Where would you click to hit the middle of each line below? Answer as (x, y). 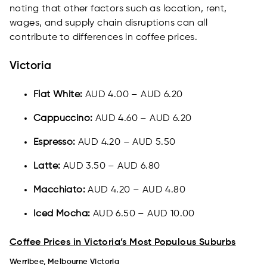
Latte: (47, 167)
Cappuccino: (63, 119)
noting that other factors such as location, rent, (118, 9)
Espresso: (55, 143)
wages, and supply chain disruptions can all (109, 24)
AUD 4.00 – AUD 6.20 (133, 95)
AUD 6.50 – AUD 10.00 (142, 214)
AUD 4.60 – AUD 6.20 (142, 119)
